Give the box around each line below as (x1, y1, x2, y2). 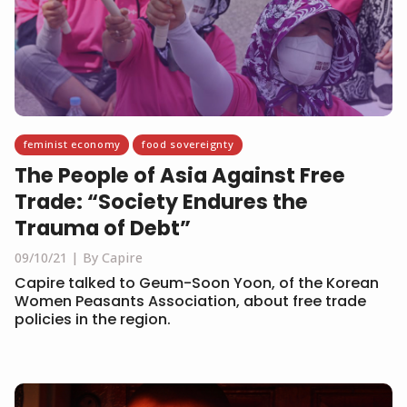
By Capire (83, 249, 143, 267)
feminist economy (23, 137, 121, 152)
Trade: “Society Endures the (15, 187, 308, 217)
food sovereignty (142, 137, 234, 152)
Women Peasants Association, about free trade (15, 291, 366, 313)
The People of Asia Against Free (15, 161, 345, 191)
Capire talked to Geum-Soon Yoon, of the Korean (15, 273, 379, 294)
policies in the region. (15, 309, 171, 331)
